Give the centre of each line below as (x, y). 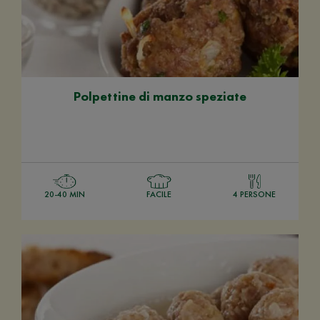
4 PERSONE (254, 194)
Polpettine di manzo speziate (160, 96)
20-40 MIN (65, 194)
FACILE (159, 194)
